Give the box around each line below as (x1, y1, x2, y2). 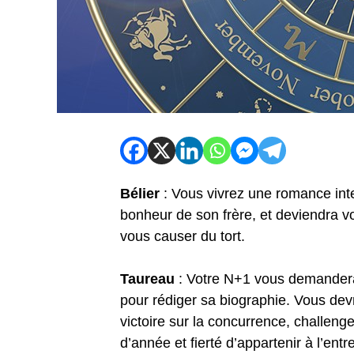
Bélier (120, 186, 164, 202)
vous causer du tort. (120, 228, 245, 245)
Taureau (120, 271, 175, 288)
